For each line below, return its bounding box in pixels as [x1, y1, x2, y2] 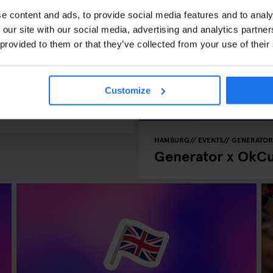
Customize [105, 85, 151, 96]
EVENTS [198, 135, 223, 144]
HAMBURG [154, 135, 190, 144]
